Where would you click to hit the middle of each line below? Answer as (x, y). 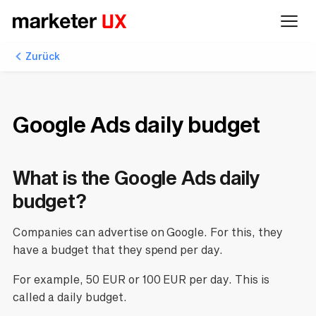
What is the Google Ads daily (136, 177)
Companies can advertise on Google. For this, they (148, 232)
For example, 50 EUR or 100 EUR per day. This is (141, 280)
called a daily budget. (69, 297)
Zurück (43, 56)
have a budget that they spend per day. (118, 250)
